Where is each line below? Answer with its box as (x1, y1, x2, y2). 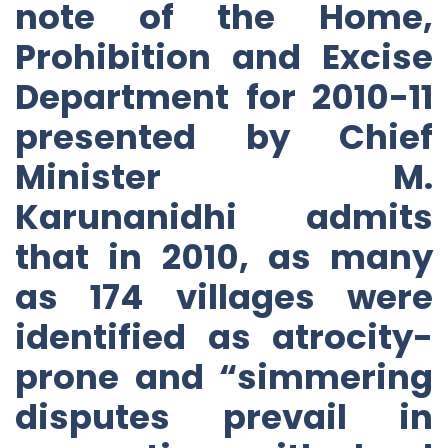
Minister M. (15, 152, 433, 201)
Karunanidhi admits (15, 192, 433, 241)
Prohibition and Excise (15, 32, 433, 81)
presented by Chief (15, 112, 433, 161)
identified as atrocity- (15, 312, 433, 361)
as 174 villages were (15, 272, 433, 321)
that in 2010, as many (15, 232, 433, 281)
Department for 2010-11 (15, 72, 433, 121)
